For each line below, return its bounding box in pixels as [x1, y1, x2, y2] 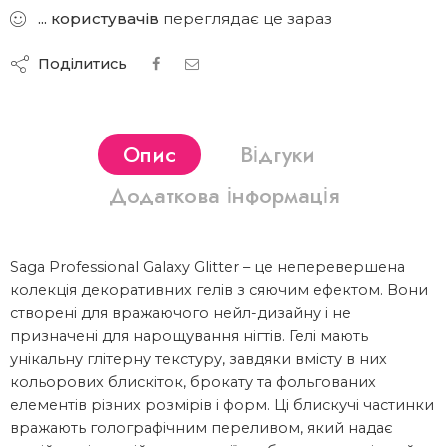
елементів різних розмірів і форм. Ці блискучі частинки [10, 396, 434, 415]
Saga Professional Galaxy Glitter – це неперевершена [10, 258, 405, 277]
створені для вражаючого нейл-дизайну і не [10, 304, 351, 323]
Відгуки [240, 139, 315, 171]
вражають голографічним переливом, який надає [10, 419, 393, 438]
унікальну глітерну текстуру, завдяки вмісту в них [10, 350, 387, 369]
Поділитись [30, 55, 127, 74]
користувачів [51, 9, 159, 29]
